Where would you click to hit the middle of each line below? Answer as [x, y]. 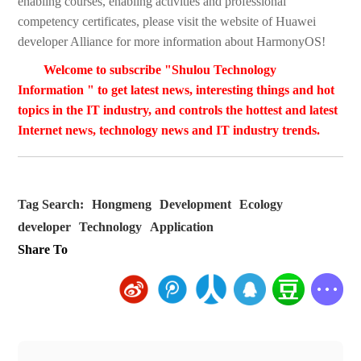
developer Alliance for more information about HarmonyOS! [172, 42]
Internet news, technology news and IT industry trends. [169, 131]
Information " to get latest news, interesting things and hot [176, 90]
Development [196, 205]
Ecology [261, 205]
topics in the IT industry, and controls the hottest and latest [178, 110]
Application [182, 227]
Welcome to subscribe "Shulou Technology [160, 70]
